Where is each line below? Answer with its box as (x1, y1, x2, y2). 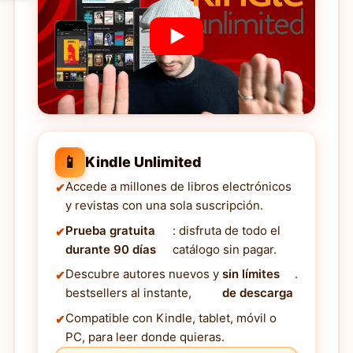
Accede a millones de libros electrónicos (65, 179, 292, 195)
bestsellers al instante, (65, 285, 191, 301)
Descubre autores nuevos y (65, 266, 219, 282)
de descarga (221, 285, 293, 301)
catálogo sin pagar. (172, 241, 277, 257)
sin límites (221, 266, 280, 282)
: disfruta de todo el (172, 222, 281, 238)
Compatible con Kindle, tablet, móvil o (65, 310, 277, 325)
